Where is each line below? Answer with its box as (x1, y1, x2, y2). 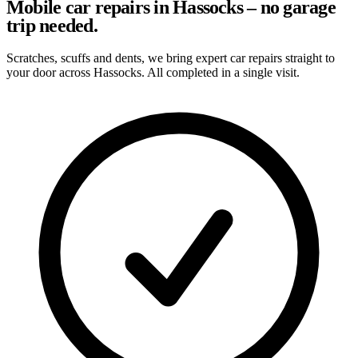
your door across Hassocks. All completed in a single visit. (6, 65, 300, 79)
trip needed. (6, 14, 97, 36)
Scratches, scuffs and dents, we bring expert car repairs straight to (6, 50, 335, 65)
